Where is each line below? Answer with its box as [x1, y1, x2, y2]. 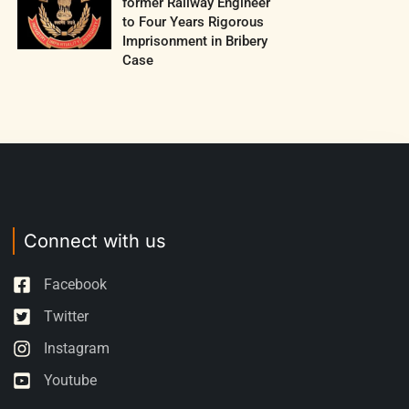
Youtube [43, 372, 97, 390]
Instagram [43, 340, 110, 358]
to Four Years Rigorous [121, 14, 264, 31]
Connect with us [23, 230, 166, 253]
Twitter [43, 308, 89, 326]
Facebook [43, 276, 107, 294]
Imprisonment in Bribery [121, 33, 267, 50]
